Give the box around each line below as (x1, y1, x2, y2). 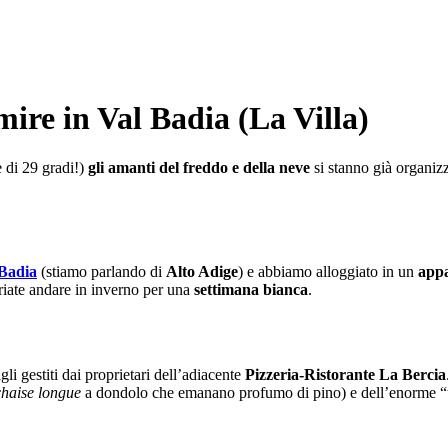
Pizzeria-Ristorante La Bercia (245, 365, 446, 383)
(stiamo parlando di (37, 262, 166, 280)
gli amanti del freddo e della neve (88, 158, 310, 176)
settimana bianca (194, 280, 308, 298)
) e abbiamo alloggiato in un (238, 262, 414, 280)
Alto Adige (166, 262, 238, 280)
